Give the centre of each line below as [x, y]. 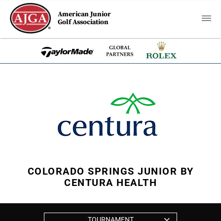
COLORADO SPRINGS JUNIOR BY [110, 171]
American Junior [85, 14]
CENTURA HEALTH [110, 183]
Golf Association [83, 22]
